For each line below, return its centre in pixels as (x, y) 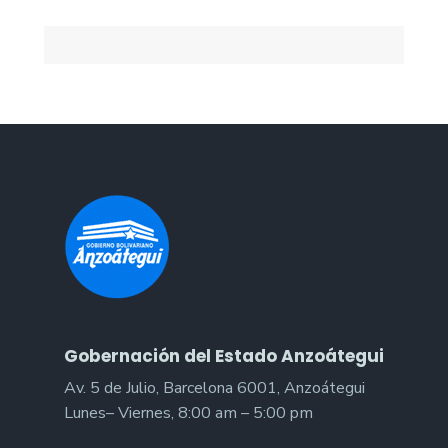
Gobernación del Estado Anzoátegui (224, 355)
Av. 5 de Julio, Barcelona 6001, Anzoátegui (214, 387)
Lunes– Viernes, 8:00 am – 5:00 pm (188, 412)
